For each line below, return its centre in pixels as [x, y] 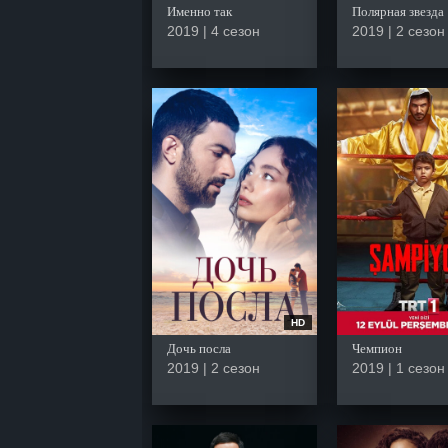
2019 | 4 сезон [213, 30]
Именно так [199, 11]
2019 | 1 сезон [398, 367]
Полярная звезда [397, 11]
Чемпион [376, 348]
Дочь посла [199, 348]
